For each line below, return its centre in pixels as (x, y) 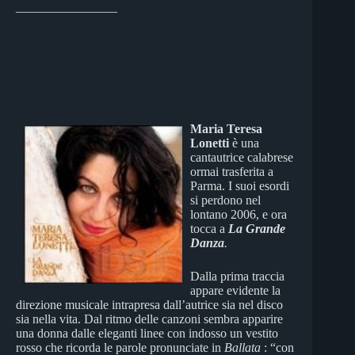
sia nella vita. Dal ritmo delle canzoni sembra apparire (149, 319)
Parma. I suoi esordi (240, 185)
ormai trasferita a (232, 171)
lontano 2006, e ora (239, 214)
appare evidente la (235, 290)
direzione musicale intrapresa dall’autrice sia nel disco (149, 304)
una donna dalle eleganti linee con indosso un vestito (147, 333)
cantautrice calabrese (242, 157)
